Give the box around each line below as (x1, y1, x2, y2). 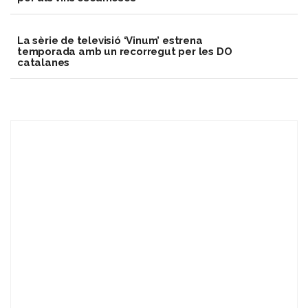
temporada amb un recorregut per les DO (17, 45, 232, 58)
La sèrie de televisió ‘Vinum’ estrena (17, 34, 203, 47)
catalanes (17, 56, 70, 69)
